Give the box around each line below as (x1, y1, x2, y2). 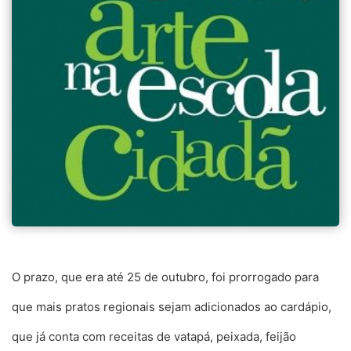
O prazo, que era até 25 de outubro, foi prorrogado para (12, 270, 319, 284)
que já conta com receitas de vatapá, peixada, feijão (12, 329, 296, 344)
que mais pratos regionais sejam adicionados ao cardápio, (12, 299, 331, 314)
